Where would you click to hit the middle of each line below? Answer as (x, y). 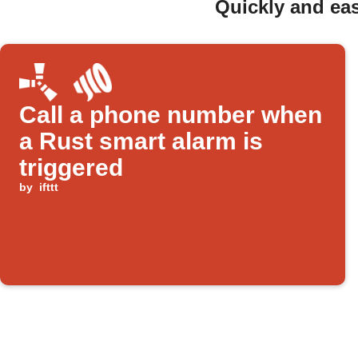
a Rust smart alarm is (141, 141)
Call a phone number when (171, 115)
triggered (71, 168)
